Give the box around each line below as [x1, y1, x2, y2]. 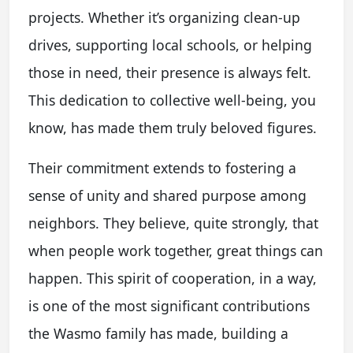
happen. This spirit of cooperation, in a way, [28, 269, 317, 288]
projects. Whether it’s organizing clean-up [28, 8, 300, 28]
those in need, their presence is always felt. [28, 63, 311, 83]
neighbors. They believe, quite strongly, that [28, 214, 318, 233]
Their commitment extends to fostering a [28, 158, 296, 178]
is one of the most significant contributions [28, 296, 310, 316]
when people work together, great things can [28, 241, 323, 261]
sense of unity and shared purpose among [28, 186, 307, 206]
